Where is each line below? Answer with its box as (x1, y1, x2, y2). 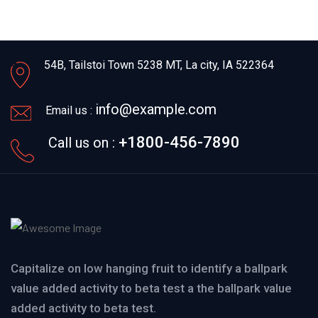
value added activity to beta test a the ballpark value (11, 281, 292, 296)
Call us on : (48, 133, 119, 151)
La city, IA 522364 (185, 57, 274, 72)
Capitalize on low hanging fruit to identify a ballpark (11, 261, 287, 276)
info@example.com (95, 100, 216, 118)
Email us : (45, 103, 95, 117)
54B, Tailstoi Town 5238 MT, (44, 57, 185, 72)
